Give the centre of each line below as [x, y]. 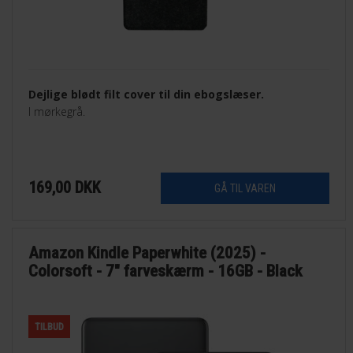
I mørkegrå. [57, 112]
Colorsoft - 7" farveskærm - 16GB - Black [166, 271]
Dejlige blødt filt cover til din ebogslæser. [147, 95]
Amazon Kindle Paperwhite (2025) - [147, 253]
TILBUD [50, 327]
